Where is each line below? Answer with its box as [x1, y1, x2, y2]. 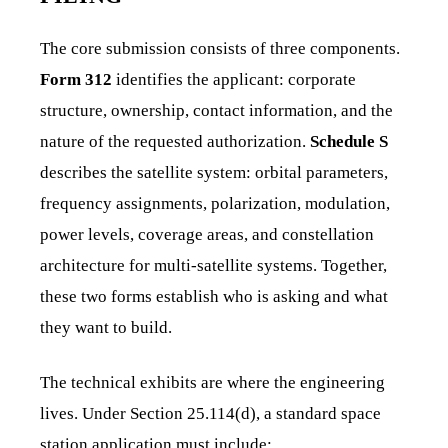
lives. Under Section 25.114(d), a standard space [40, 403, 381, 423]
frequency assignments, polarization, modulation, [40, 193, 390, 213]
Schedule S [310, 131, 388, 151]
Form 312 [40, 69, 112, 89]
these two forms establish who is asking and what [40, 286, 388, 306]
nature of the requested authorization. [40, 131, 310, 151]
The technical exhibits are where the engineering [40, 372, 385, 392]
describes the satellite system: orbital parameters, [40, 162, 388, 182]
